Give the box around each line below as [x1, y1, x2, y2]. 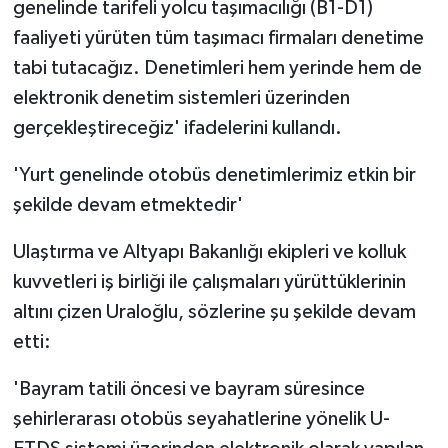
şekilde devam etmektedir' [12, 194, 243, 215]
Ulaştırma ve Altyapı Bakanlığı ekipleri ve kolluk [12, 241, 406, 262]
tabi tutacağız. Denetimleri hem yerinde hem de [12, 57, 422, 78]
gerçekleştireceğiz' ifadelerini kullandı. [12, 117, 342, 138]
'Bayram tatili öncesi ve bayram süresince [12, 378, 365, 399]
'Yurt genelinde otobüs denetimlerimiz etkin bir [12, 164, 416, 185]
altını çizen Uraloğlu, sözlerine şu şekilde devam [12, 301, 416, 322]
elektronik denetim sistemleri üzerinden [12, 87, 350, 108]
